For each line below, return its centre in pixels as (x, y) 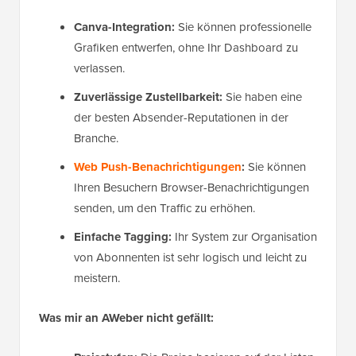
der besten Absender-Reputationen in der (181, 117)
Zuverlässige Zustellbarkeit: (148, 97)
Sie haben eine (262, 97)
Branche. (96, 138)
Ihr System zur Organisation (244, 236)
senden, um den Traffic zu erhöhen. (164, 208)
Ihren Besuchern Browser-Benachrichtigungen (192, 187)
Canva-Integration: (124, 27)
